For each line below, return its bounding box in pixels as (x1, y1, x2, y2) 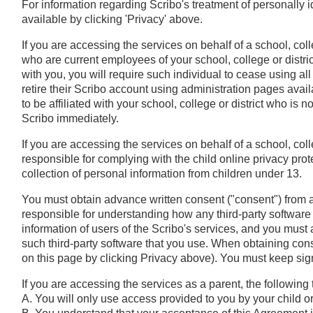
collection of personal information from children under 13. (21, 167, 302, 180)
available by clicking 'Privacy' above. (21, 13, 203, 25)
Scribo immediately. (21, 112, 119, 124)
